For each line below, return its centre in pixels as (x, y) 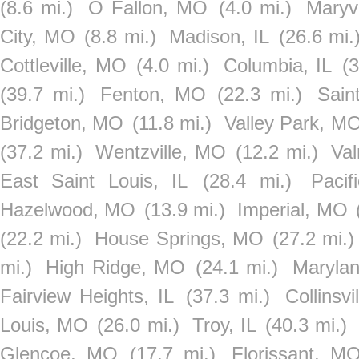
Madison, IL (220, 36)
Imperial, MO (292, 210)
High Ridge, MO (116, 267)
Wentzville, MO (161, 152)
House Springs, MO (179, 238)
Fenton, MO (153, 94)
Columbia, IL (278, 65)
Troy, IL (224, 325)
